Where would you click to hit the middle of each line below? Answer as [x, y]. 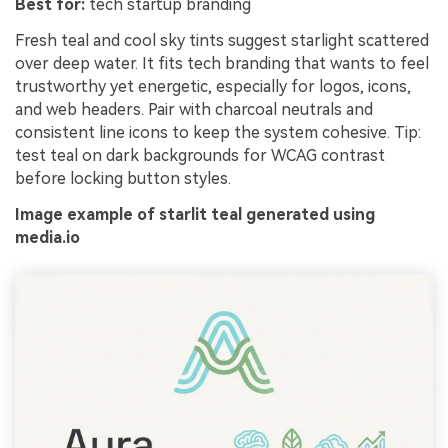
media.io [47, 237]
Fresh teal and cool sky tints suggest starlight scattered [222, 40]
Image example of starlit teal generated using [195, 214]
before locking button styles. [123, 178]
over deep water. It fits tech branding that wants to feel [222, 63]
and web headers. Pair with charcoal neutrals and [194, 109]
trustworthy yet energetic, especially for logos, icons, [213, 86]
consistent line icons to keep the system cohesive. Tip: [218, 132]
